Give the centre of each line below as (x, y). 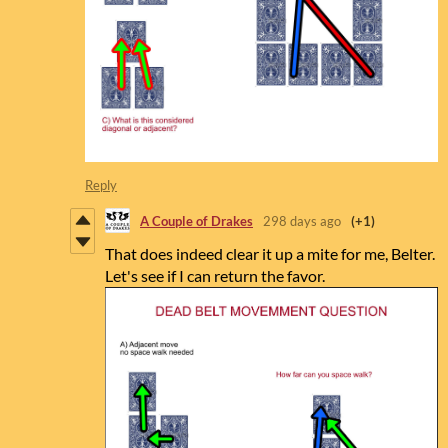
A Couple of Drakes (196, 220)
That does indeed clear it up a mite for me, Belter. (270, 254)
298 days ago (302, 220)
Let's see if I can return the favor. (215, 276)
